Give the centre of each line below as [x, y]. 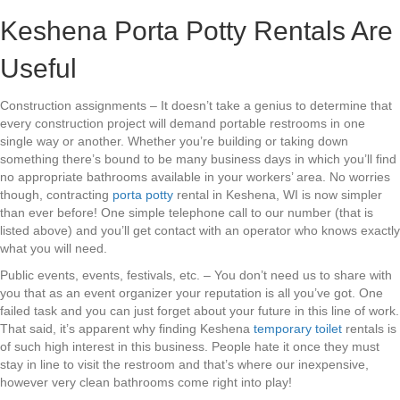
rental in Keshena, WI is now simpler [278, 195]
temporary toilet [298, 329]
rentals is [369, 329]
